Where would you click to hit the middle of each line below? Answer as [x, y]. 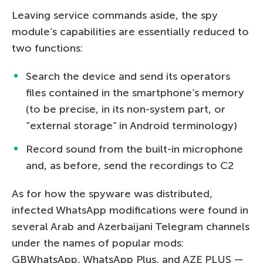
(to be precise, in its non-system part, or [126, 109]
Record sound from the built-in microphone [134, 149]
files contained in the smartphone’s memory [135, 92]
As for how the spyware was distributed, [112, 193]
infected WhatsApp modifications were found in [130, 210]
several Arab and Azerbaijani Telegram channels [131, 226]
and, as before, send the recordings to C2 [130, 165]
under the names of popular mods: [98, 243]
